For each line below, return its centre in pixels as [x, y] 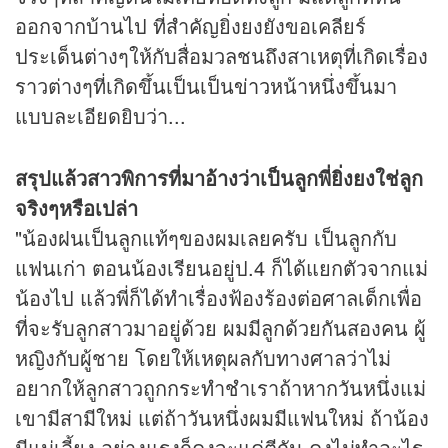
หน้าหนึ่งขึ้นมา [333, 86]
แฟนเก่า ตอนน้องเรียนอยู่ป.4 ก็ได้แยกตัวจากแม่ [221, 268]
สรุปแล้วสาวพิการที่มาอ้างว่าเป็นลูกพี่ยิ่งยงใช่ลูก [219, 178]
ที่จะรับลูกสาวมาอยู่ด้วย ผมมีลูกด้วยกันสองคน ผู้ [220, 328]
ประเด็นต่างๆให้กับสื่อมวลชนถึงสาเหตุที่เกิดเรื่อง [221, 56]
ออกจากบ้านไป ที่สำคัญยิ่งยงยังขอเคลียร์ [190, 26]
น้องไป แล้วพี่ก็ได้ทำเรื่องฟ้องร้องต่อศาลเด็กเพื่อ [218, 298]
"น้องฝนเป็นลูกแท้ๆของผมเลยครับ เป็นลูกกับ [206, 238]
